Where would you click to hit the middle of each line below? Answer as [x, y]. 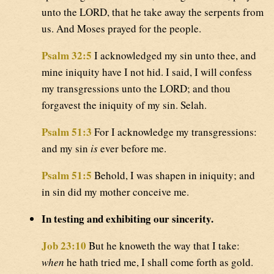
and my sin [66, 149]
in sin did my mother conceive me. [115, 192]
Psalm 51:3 [67, 132]
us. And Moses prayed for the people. [121, 29]
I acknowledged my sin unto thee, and [174, 56]
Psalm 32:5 [67, 56]
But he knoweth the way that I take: [163, 246]
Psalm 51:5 [67, 176]
